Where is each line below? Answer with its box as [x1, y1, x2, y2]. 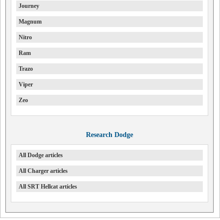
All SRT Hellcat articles [19, 183, 77, 191]
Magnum [19, 18, 42, 26]
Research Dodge [85, 131, 133, 139]
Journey [19, 2, 39, 10]
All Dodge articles [19, 152, 63, 159]
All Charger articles [19, 167, 68, 175]
